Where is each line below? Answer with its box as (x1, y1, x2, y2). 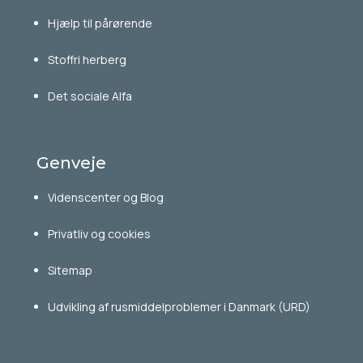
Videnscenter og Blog (47, 190, 164, 206)
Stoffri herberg (47, 52, 126, 68)
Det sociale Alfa (47, 88, 132, 105)
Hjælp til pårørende (47, 15, 152, 32)
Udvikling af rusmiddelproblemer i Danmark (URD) (47, 299, 310, 315)
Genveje (36, 152, 106, 173)
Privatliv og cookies (47, 226, 151, 242)
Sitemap (47, 263, 92, 279)
